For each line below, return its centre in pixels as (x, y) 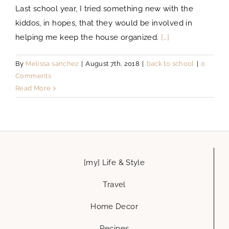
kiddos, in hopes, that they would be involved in (104, 23)
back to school (170, 64)
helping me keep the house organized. (88, 38)
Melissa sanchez (52, 64)
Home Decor (114, 207)
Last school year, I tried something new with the (104, 9)
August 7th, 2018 (113, 64)
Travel (114, 185)
